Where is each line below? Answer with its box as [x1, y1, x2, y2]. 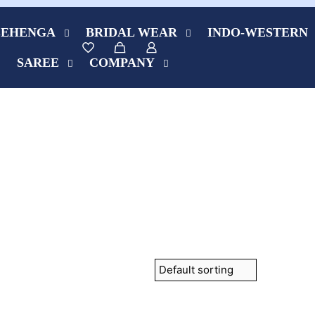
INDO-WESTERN [207, 25, 308, 39]
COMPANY [89, 55, 155, 70]
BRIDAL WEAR [85, 25, 177, 39]
